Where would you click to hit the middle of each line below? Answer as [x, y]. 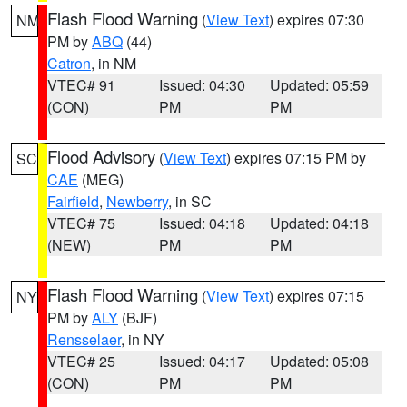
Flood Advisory [101, 156]
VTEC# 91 [81, 85]
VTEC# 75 [81, 223]
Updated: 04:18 [320, 223]
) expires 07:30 [317, 20]
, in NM [114, 63]
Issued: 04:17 [202, 361]
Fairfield [73, 201]
